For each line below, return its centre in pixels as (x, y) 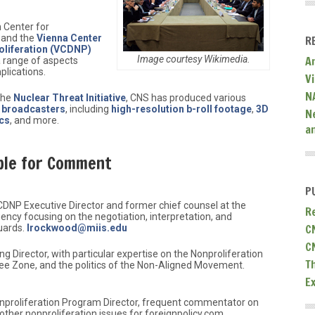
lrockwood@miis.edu (77, 228)
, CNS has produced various (186, 98)
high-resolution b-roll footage (181, 109)
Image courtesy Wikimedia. (193, 59)
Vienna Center (69, 38)
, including (88, 109)
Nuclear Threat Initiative (70, 98)
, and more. (34, 120)
